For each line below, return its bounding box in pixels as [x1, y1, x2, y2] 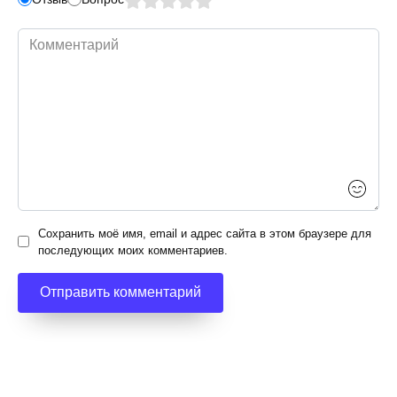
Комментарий [17, 29, 106, 45]
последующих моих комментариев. [38, 243, 228, 257]
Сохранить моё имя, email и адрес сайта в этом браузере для [38, 226, 371, 240]
